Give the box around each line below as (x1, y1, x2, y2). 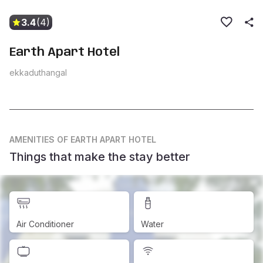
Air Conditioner (16, 219, 74, 229)
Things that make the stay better (9, 150, 190, 164)
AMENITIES (9, 134, 55, 144)
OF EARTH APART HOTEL (57, 134, 156, 144)
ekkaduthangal (9, 68, 67, 77)
